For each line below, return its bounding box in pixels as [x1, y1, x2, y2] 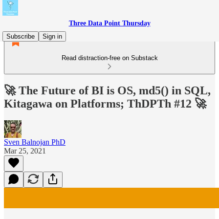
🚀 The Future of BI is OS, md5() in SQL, [4, 84, 211, 97]
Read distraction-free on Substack [61, 54, 158, 62]
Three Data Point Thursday [68, 20, 151, 27]
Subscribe [6, 33, 35, 40]
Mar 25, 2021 [4, 146, 46, 155]
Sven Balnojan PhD [4, 137, 66, 146]
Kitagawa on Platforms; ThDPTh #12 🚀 [4, 97, 206, 110]
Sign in [43, 33, 62, 40]
